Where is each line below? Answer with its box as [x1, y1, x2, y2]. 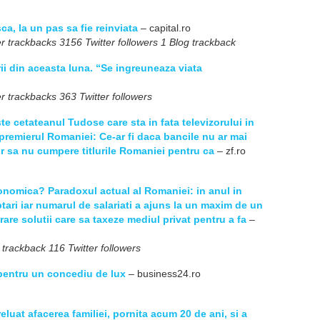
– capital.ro [138, 22, 191, 34]
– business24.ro [126, 268, 201, 279]
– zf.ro [217, 145, 246, 156]
